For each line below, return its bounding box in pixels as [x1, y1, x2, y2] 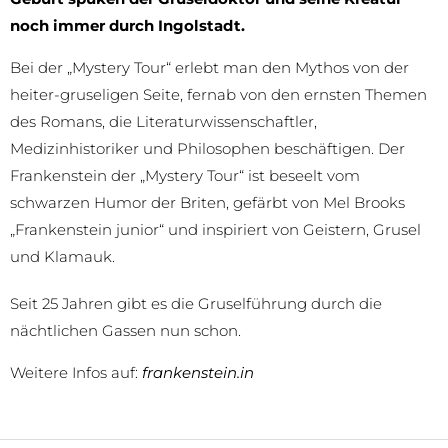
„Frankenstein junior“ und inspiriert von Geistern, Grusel [10, 220, 421, 240]
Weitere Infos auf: [10, 363, 142, 383]
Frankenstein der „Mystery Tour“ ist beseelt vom [10, 166, 360, 186]
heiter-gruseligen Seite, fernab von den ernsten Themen [10, 85, 427, 105]
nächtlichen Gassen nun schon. [10, 321, 241, 341]
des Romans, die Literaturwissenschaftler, [10, 112, 317, 132]
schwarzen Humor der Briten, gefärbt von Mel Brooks [10, 193, 405, 213]
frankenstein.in [142, 363, 254, 383]
